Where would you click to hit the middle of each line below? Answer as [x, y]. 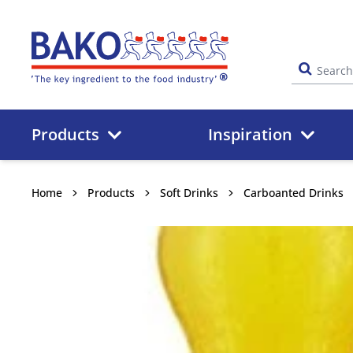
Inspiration [251, 134]
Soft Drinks [189, 193]
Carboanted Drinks [294, 193]
